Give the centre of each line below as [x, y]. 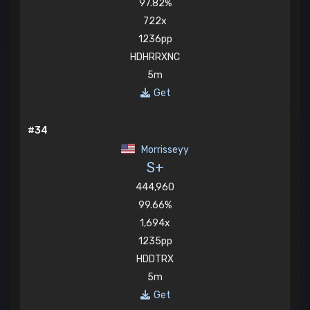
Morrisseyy [164, 150]
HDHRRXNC [155, 57]
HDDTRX [155, 259]
